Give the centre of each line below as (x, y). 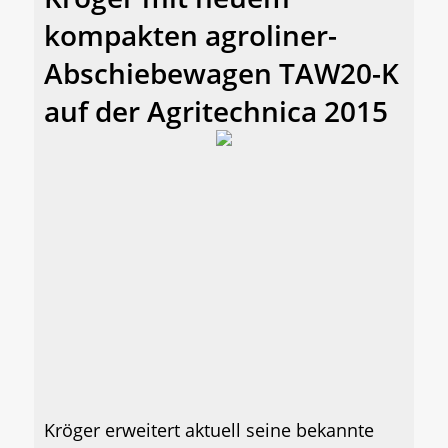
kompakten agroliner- (190, 34)
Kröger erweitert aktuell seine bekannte (209, 429)
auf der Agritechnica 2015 (216, 110)
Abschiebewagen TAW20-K (221, 72)
